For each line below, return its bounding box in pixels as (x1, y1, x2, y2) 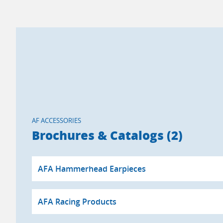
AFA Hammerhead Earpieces (38, 163, 146, 174)
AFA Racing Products (38, 196, 116, 207)
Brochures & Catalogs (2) (32, 126, 183, 143)
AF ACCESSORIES (32, 116, 81, 125)
